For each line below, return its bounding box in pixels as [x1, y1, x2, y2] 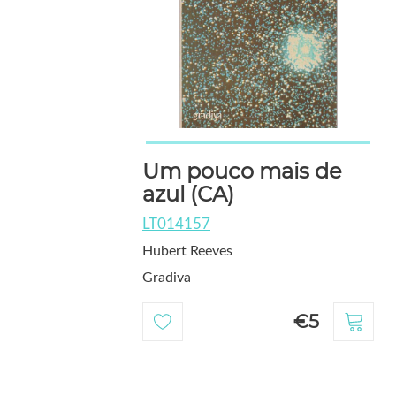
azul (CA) [142, 181, 234, 208]
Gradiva [142, 270, 191, 286]
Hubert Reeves [142, 244, 232, 259]
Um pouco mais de [142, 158, 342, 185]
